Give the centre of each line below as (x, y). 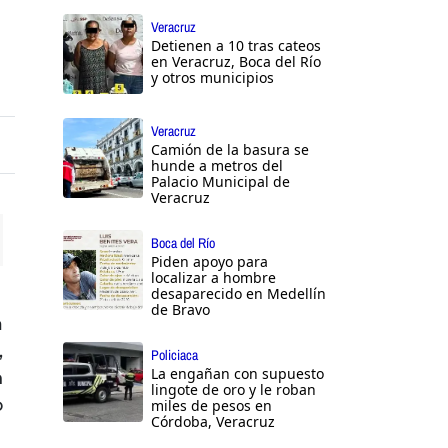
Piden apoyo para (209, 262)
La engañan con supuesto (237, 374)
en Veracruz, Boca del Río (236, 62)
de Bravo (180, 310)
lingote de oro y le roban (233, 390)
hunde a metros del (217, 166)
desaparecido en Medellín (238, 294)
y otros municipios (212, 78)
